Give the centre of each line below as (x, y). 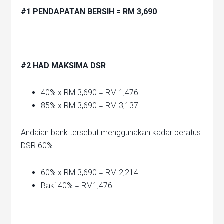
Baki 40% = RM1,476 (77, 186)
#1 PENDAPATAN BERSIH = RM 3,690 (89, 12)
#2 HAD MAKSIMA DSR (64, 66)
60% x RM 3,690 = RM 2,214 (90, 173)
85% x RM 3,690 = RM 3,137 (90, 106)
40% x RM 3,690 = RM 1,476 (90, 93)
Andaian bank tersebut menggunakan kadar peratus (111, 133)
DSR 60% (37, 146)
